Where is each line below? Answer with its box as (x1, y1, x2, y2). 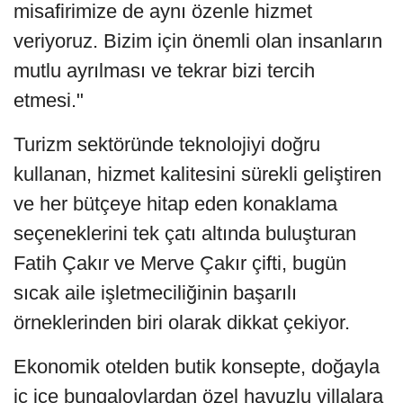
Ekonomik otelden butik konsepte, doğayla (13, 354, 380, 378)
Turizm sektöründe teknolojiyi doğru (13, 132, 320, 156)
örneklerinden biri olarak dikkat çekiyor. (13, 310, 350, 334)
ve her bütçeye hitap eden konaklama (13, 192, 337, 215)
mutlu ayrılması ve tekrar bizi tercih (13, 58, 315, 82)
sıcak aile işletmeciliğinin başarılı (13, 281, 297, 304)
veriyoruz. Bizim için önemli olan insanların (13, 29, 382, 52)
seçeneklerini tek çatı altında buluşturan (13, 221, 356, 245)
